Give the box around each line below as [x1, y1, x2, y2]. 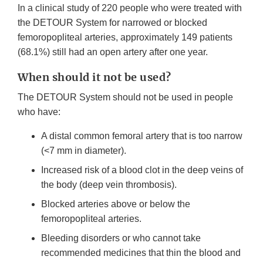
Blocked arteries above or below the [41, 198, 190, 209]
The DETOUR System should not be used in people [18, 92, 233, 102]
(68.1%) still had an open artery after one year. [18, 46, 208, 57]
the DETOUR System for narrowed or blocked [18, 17, 207, 28]
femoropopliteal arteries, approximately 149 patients [18, 32, 232, 42]
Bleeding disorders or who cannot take [41, 232, 201, 243]
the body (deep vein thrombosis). [41, 179, 177, 190]
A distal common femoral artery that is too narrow [41, 130, 242, 141]
